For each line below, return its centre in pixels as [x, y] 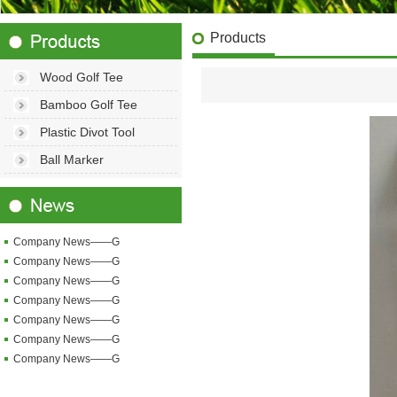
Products [238, 38]
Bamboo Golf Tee [89, 105]
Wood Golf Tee [82, 77]
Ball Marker [72, 160]
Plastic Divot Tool [87, 132]
